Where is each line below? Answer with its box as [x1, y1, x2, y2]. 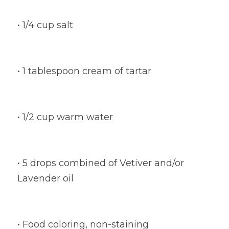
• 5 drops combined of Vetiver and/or [17, 157, 184, 169]
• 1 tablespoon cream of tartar [17, 65, 151, 77]
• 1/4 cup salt [17, 19, 73, 31]
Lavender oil [17, 173, 74, 184]
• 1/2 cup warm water [17, 111, 113, 123]
